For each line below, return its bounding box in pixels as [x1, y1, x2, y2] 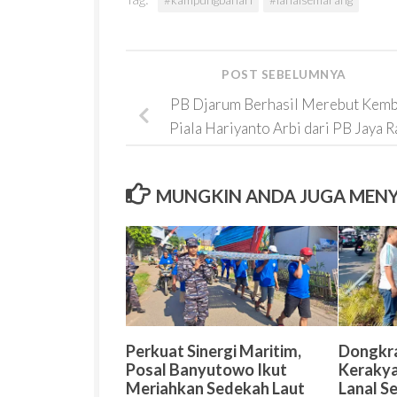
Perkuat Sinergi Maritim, [126, 340, 301, 361]
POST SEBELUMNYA [222, 67, 349, 82]
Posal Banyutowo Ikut [126, 359, 287, 379]
